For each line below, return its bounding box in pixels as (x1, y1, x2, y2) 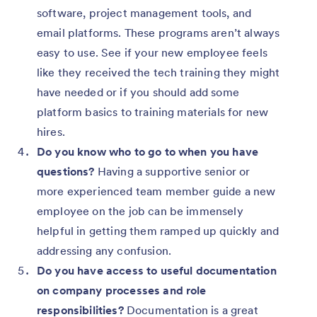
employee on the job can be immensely (37, 203, 243, 218)
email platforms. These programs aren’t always (37, 25, 280, 40)
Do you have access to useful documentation (37, 263, 277, 277)
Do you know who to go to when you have (37, 144, 259, 158)
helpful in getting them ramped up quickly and (37, 223, 279, 238)
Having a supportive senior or (97, 163, 250, 178)
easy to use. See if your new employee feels (37, 45, 267, 59)
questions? (37, 163, 98, 178)
